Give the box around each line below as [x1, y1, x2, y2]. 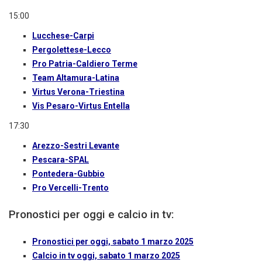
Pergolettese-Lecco [32, 45, 111, 55]
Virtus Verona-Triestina [32, 87, 125, 97]
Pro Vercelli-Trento [32, 183, 109, 193]
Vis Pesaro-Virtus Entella [32, 101, 130, 111]
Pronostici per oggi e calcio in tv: [9, 208, 174, 222]
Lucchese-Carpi [32, 31, 94, 41]
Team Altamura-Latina [32, 73, 119, 83]
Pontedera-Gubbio [32, 169, 105, 179]
